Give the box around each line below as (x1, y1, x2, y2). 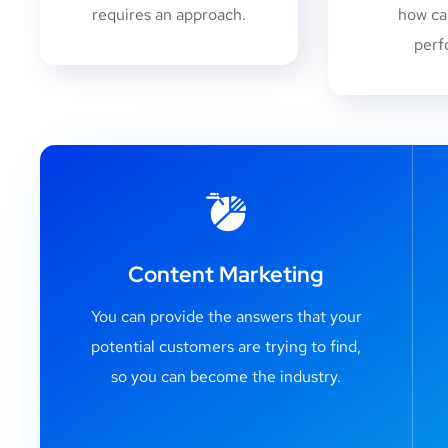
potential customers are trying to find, (91, 335, 362, 357)
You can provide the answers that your (90, 305, 362, 327)
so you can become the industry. (111, 365, 342, 387)
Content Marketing (128, 259, 325, 289)
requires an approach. (91, 3, 246, 25)
